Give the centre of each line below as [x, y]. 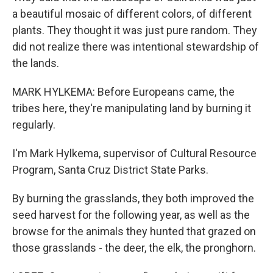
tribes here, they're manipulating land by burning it [132, 108]
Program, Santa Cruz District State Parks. [110, 170]
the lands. [36, 63]
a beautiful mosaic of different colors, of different [132, 14]
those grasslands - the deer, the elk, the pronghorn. [134, 248]
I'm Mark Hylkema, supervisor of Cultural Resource [134, 153]
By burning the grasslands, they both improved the [133, 198]
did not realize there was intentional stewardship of [136, 47]
